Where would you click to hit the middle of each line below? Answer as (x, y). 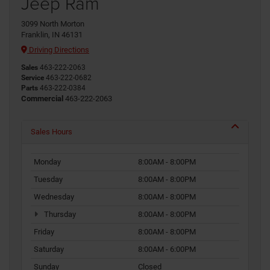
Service (33, 77)
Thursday (59, 214)
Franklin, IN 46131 (52, 35)
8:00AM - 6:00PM (167, 249)
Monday (47, 162)
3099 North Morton (53, 24)
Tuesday (48, 179)
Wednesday (54, 196)
